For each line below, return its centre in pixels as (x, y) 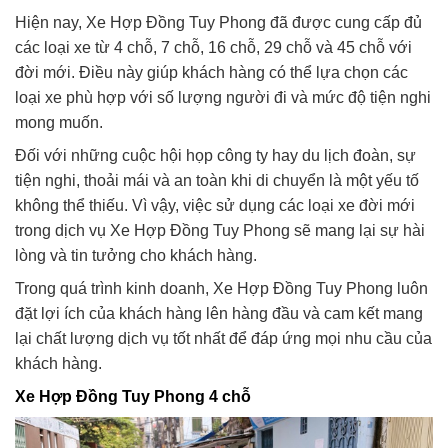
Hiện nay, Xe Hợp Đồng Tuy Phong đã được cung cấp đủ (218, 23)
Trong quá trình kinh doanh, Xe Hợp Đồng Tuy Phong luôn (221, 289)
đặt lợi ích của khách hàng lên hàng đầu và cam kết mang (219, 314)
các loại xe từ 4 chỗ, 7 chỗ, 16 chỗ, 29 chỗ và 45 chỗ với (213, 48)
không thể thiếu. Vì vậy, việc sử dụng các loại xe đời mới (215, 206)
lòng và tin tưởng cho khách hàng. (136, 256)
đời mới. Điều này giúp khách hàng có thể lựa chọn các (211, 73)
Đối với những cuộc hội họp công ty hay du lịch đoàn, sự (215, 156)
